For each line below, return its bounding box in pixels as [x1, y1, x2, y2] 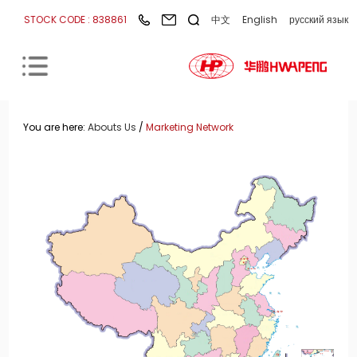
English [241, 13, 277, 26]
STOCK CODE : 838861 [23, 13, 127, 26]
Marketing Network [146, 120, 234, 134]
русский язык [288, 13, 348, 26]
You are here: [23, 120, 88, 134]
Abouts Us [88, 120, 137, 134]
